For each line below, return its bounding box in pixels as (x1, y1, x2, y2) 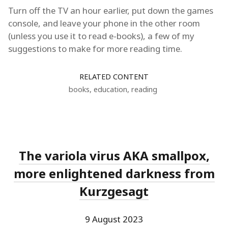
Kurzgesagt (79, 183, 149, 200)
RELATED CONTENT (79, 72, 149, 82)
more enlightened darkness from (13, 165, 215, 182)
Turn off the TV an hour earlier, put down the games (8, 5, 213, 17)
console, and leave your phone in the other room (8, 17, 200, 30)
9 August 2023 (85, 213, 143, 225)
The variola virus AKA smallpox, (18, 147, 210, 164)
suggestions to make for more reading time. (8, 43, 182, 55)
